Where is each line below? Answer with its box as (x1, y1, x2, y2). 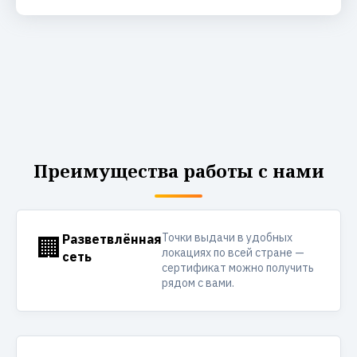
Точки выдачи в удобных (162, 230, 292, 245)
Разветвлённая (62, 231, 162, 247)
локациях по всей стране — (162, 245, 304, 260)
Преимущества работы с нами (33, 159, 324, 182)
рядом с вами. (162, 276, 234, 290)
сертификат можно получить (162, 261, 314, 275)
